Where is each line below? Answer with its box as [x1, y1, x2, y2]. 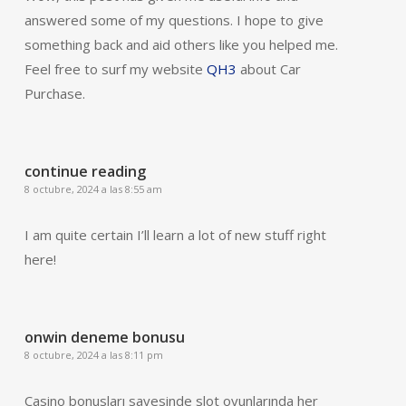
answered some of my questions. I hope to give [24, 11, 324, 29]
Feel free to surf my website [24, 60, 207, 78]
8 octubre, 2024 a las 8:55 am [24, 182, 162, 196]
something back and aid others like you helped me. [24, 35, 338, 53]
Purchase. [24, 84, 85, 102]
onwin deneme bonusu [24, 327, 185, 347]
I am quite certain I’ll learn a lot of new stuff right [24, 226, 326, 244]
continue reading [24, 161, 146, 181]
